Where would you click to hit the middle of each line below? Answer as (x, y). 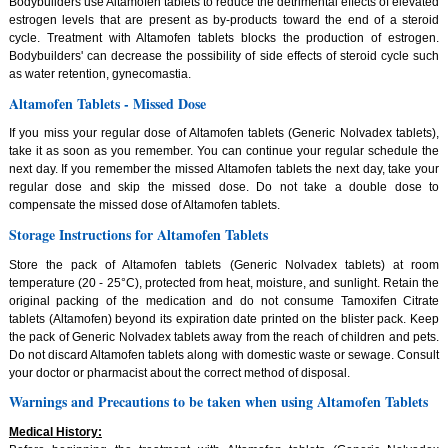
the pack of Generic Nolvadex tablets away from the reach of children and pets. (224, 336)
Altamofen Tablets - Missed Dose (107, 103)
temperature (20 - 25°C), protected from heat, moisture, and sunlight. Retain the (224, 282)
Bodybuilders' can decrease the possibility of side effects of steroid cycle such (224, 56)
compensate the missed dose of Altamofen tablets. (144, 205)
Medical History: (55, 431)
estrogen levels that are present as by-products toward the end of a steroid (224, 20)
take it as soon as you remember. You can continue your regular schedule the (224, 151)
